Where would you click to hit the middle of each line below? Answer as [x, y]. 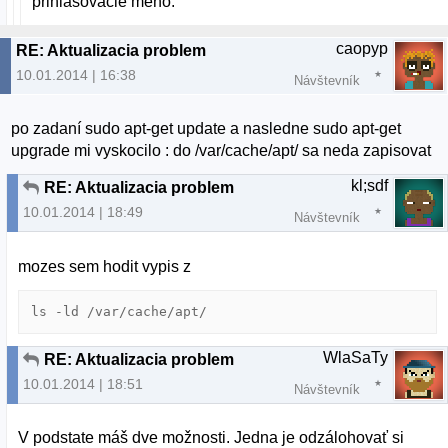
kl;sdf [369, 186]
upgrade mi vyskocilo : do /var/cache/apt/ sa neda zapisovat [221, 151]
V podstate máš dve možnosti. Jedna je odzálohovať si [211, 437]
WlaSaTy [355, 357]
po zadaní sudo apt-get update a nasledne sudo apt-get [206, 129]
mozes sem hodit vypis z [105, 266]
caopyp [362, 49]
